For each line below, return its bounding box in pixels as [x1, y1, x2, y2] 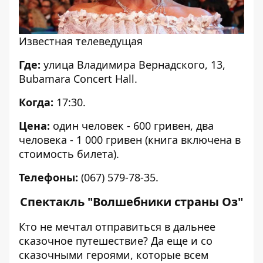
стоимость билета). [19, 146, 119, 161]
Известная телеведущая [19, 33, 143, 48]
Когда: [19, 95, 53, 109]
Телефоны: [19, 170, 78, 184]
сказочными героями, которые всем [19, 247, 208, 262]
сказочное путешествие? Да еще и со [19, 233, 213, 248]
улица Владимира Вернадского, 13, [41, 57, 225, 72]
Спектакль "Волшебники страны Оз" [20, 193, 243, 210]
